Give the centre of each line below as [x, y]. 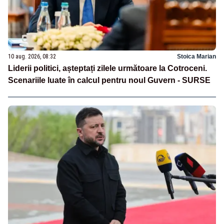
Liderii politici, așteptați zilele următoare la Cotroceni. [107, 68]
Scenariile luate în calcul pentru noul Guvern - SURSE [109, 80]
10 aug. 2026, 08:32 [32, 57]
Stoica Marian [196, 57]
